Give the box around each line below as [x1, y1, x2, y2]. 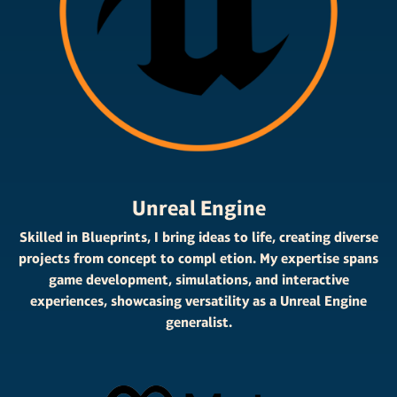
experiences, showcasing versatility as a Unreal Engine [30, 292, 367, 309]
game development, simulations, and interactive [48, 271, 349, 288]
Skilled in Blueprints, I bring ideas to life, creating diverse [19, 229, 378, 245]
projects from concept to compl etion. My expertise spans [19, 250, 378, 267]
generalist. [165, 314, 232, 331]
